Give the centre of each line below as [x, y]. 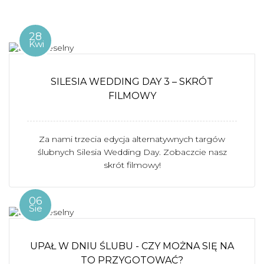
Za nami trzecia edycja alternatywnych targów [132, 139]
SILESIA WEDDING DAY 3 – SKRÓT [132, 81]
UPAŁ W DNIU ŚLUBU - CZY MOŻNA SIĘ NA [132, 246]
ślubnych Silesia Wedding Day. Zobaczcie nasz [132, 152]
